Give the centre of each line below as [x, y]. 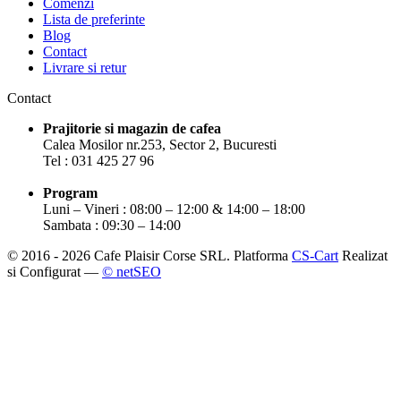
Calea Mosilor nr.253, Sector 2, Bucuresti [160, 144]
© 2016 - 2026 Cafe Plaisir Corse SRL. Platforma [149, 255]
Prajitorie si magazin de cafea [132, 128]
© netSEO [132, 271]
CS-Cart [315, 255]
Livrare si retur [85, 67]
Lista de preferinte [94, 19]
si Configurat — [55, 271]
